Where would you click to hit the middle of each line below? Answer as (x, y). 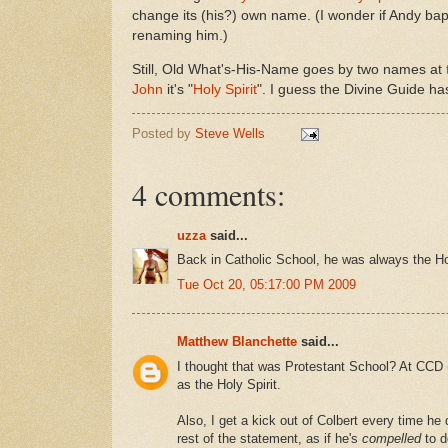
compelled (391, 438)
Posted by (163, 134)
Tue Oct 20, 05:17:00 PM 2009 (266, 284)
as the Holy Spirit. (229, 384)
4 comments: (208, 194)
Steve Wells (232, 134)
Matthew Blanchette (237, 342)
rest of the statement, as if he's (269, 438)
